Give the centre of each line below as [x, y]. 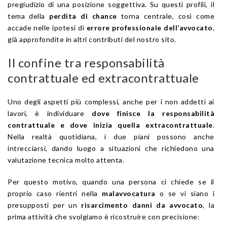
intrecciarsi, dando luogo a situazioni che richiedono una [111, 148]
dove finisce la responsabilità [153, 113]
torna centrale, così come [165, 16]
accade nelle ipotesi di [47, 27]
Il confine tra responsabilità [86, 62]
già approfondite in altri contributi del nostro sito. [92, 39]
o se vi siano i [185, 193]
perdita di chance [83, 16]
